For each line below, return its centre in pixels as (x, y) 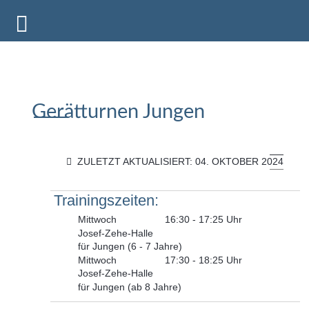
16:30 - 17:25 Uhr (203, 220)
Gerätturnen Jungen (118, 112)
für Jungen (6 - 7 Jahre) (130, 247)
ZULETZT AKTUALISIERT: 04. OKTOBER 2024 (180, 162)
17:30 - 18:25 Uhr (203, 260)
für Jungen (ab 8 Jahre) (129, 287)
